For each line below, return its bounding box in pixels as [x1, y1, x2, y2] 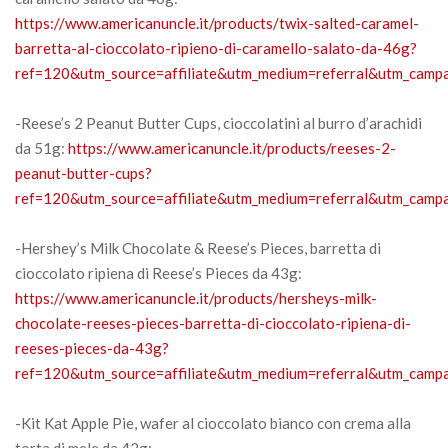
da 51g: [15, 138, 68, 157]
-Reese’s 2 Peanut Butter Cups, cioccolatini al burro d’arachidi [15, 113, 422, 132]
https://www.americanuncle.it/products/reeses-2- [68, 138, 396, 157]
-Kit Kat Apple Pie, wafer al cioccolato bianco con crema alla [15, 413, 411, 432]
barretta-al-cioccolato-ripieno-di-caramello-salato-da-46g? [15, 38, 417, 57]
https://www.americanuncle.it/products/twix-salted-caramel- [15, 13, 419, 32]
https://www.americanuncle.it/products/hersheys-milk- [15, 288, 377, 307]
